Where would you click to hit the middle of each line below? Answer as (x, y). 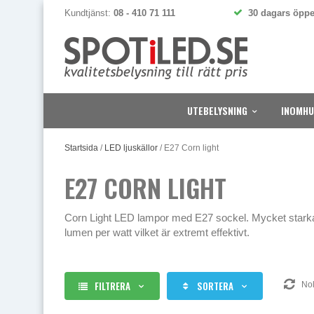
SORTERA (215, 286)
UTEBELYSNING (217, 110)
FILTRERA (112, 286)
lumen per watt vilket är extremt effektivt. (157, 232)
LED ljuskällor (131, 148)
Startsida (81, 148)
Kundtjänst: (89, 13)
